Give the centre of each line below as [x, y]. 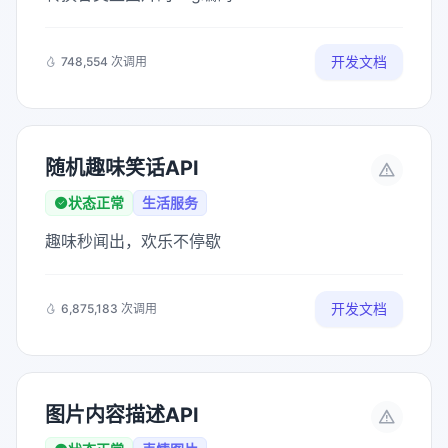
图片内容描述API [122, 415]
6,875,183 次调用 [109, 308]
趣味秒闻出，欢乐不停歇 [133, 241]
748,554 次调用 [104, 61]
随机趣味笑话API [122, 168]
